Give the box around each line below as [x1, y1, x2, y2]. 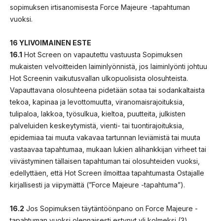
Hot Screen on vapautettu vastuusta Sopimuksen [22, 50, 183, 59]
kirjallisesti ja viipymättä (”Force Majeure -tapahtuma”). [10, 180, 185, 189]
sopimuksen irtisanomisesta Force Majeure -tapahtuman [10, 2, 190, 11]
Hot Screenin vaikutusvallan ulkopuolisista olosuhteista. [10, 74, 188, 82]
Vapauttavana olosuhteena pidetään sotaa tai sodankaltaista [10, 85, 205, 94]
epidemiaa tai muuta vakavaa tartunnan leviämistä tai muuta [10, 133, 200, 142]
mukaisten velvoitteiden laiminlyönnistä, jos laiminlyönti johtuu [10, 62, 207, 71]
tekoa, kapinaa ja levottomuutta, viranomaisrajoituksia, [10, 97, 184, 106]
